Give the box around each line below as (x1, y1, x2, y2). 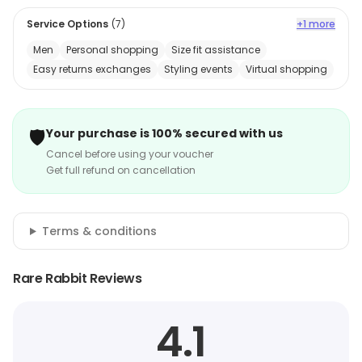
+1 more (297, 17, 335, 31)
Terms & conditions (41, 223, 157, 239)
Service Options (27, 17, 108, 31)
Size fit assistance (171, 43, 260, 57)
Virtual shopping (246, 62, 327, 76)
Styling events (164, 62, 233, 76)
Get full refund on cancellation (46, 163, 196, 177)
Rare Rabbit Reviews (13, 269, 142, 288)
